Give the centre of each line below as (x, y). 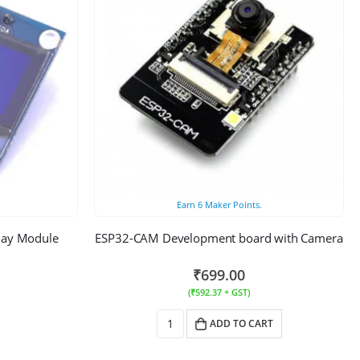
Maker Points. (232, 204)
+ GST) (236, 292)
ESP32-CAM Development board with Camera (219, 237)
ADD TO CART (241, 323)
